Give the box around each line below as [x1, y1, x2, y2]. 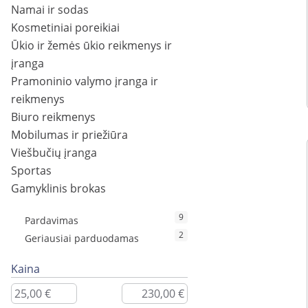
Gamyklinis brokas [11, 181, 106, 197]
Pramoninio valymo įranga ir [11, 74, 158, 89]
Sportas [11, 163, 52, 179]
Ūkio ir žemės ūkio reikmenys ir [11, 38, 172, 54]
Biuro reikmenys [11, 109, 96, 125]
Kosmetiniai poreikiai [11, 20, 120, 36]
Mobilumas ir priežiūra [11, 127, 128, 143]
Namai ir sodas [11, 2, 89, 18]
